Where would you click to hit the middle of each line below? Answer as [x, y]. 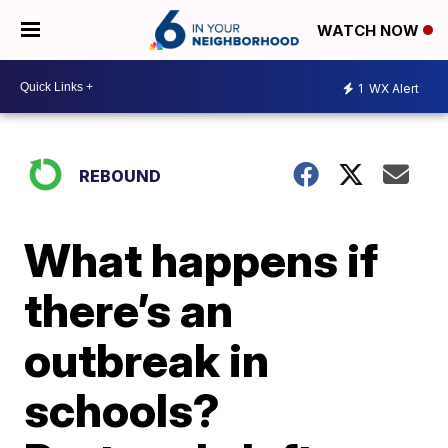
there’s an [129, 310]
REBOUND [120, 176]
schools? [122, 410]
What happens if [201, 260]
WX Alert [392, 88]
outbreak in [147, 360]
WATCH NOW [370, 31]
